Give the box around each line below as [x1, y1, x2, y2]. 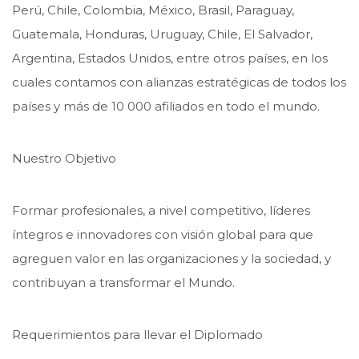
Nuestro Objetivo [12, 150, 116, 166]
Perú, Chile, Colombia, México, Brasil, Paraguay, [12, 2, 294, 18]
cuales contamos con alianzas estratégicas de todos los [12, 74, 346, 90]
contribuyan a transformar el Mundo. [12, 274, 235, 290]
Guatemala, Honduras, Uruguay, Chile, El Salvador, [12, 26, 313, 42]
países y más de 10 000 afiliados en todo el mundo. [12, 98, 320, 114]
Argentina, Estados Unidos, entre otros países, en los [12, 50, 328, 66]
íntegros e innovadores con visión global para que [12, 226, 313, 242]
